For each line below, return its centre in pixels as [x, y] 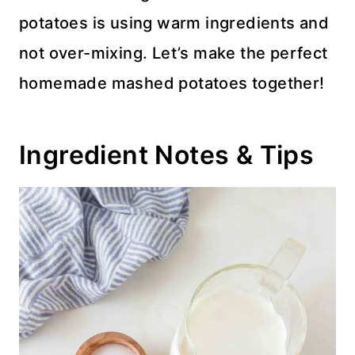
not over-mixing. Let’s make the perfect [174, 53]
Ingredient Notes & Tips [167, 155]
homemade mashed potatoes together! [172, 83]
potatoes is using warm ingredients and [174, 23]
